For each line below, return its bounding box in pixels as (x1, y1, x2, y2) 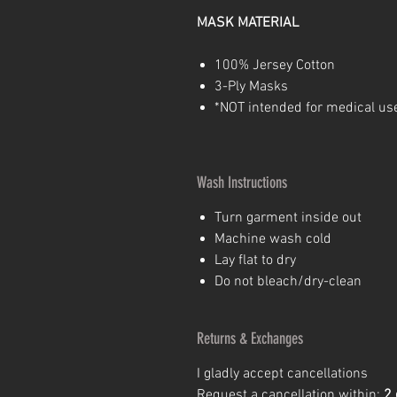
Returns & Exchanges (197, 329, 303, 348)
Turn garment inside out (214, 209, 362, 227)
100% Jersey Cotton (214, 57, 335, 74)
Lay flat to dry (214, 252, 296, 269)
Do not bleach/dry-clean (214, 273, 362, 291)
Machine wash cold (214, 230, 331, 248)
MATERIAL (234, 14, 299, 32)
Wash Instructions (197, 173, 287, 192)
